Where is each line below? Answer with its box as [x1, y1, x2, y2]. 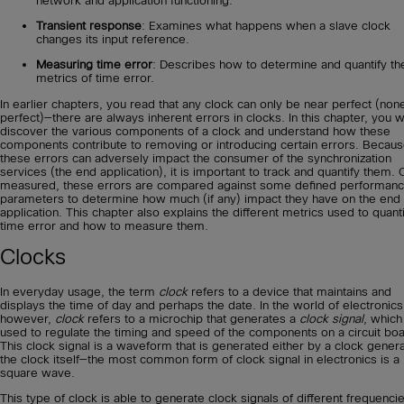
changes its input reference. [36, 32, 189, 46]
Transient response [36, 18, 142, 32]
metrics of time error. [36, 71, 154, 86]
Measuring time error [36, 58, 152, 72]
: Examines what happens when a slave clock [142, 18, 390, 32]
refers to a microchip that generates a [84, 311, 299, 326]
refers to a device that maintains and [188, 284, 391, 298]
